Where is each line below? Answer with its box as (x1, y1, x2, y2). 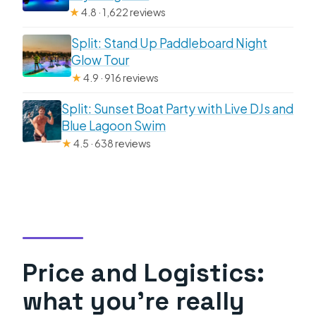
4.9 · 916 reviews (82, 71, 159, 85)
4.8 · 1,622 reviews (80, 6, 166, 19)
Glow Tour (71, 52, 130, 68)
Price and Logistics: (23, 256, 265, 288)
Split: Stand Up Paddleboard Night (71, 35, 268, 51)
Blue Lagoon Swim (61, 118, 166, 134)
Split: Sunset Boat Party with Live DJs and (61, 101, 293, 117)
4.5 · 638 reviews (71, 137, 151, 150)
